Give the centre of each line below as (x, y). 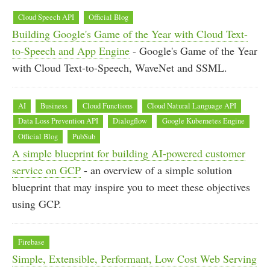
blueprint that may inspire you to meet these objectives (131, 187)
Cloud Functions (107, 105)
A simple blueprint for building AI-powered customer (129, 153)
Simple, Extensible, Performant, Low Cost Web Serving (134, 258)
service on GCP (46, 170)
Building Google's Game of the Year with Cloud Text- (130, 33)
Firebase (32, 242)
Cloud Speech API (46, 17)
